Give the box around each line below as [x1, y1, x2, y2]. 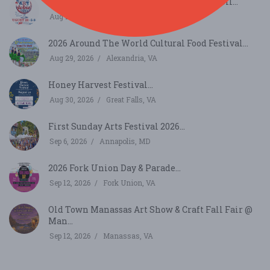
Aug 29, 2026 [49, 52, 93, 63]
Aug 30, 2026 [49, 94, 93, 104]
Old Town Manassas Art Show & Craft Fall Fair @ [48, 203, 253, 215]
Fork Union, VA [103, 177, 155, 187]
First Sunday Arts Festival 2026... [48, 120, 185, 132]
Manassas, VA [103, 230, 153, 240]
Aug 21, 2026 [49, 11, 92, 21]
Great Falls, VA [106, 94, 156, 104]
